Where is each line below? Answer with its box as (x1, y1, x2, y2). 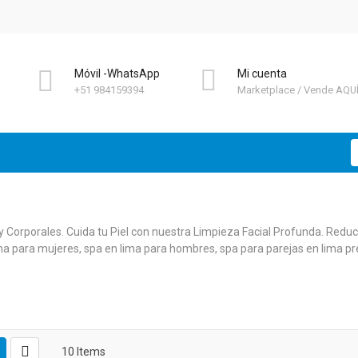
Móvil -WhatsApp (74, 67, 160, 80)
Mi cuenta (237, 67, 287, 80)
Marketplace (237, 84, 295, 96)
